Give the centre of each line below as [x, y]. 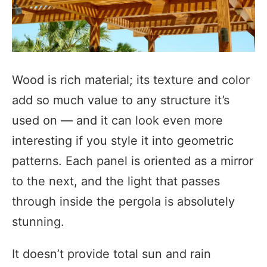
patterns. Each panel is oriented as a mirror [133, 161]
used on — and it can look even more [117, 121]
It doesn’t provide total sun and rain [111, 254]
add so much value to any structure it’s [121, 100]
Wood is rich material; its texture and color [131, 80]
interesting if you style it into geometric [123, 141]
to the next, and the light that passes [116, 181]
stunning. [38, 222]
